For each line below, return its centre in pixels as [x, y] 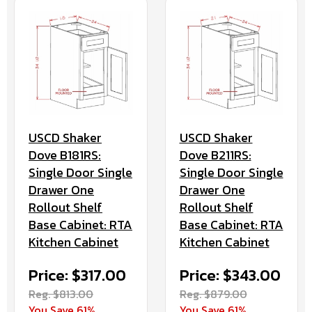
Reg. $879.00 [213, 294]
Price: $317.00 [77, 276]
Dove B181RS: [65, 155]
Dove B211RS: [215, 155]
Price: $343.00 [230, 276]
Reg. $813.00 [61, 294]
